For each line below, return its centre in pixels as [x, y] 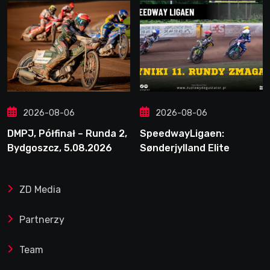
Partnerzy [42, 219]
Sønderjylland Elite [185, 148]
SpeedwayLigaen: [182, 133]
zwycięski [162, 191]
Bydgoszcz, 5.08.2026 [60, 148]
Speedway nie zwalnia [193, 162]
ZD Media [40, 189]
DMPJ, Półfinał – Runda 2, [67, 133]
